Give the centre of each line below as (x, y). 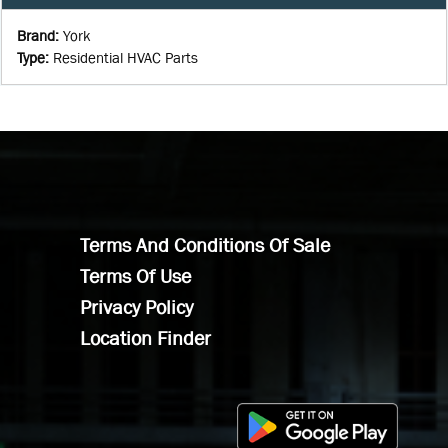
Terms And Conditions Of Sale (205, 245)
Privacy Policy (136, 307)
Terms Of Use (135, 276)
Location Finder (145, 338)
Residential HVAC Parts (125, 57)
